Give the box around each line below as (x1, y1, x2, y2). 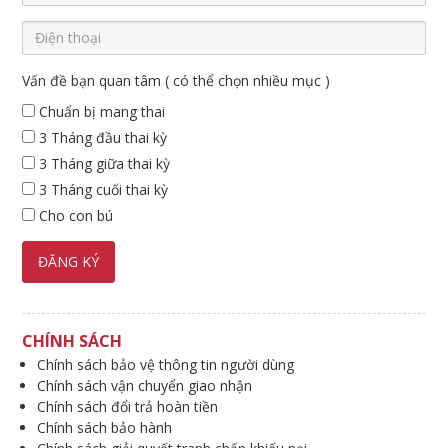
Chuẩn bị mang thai (35, 101, 166, 121)
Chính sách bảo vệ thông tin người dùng (37, 354, 295, 374)
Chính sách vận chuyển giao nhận (37, 375, 253, 395)
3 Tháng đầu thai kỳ (35, 127, 168, 147)
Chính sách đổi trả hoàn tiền (37, 396, 219, 416)
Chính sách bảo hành (37, 417, 173, 437)
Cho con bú (35, 205, 114, 225)
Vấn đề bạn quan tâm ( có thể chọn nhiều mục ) (22, 70, 331, 90)
